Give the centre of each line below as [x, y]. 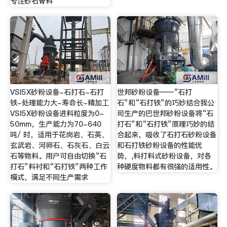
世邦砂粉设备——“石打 [155, 92]
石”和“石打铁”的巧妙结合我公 [166, 103]
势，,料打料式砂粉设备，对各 [164, 156]
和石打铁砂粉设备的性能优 [160, 145]
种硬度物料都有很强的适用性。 [167, 166]
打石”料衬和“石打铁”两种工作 [59, 166]
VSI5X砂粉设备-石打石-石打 [57, 92]
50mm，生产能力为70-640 [55, 124]
